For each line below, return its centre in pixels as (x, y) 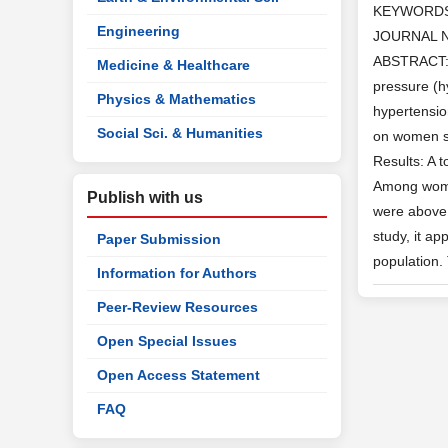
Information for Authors (177, 273)
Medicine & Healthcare (173, 65)
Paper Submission (159, 239)
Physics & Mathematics (176, 99)
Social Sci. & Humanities (180, 133)
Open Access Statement (178, 375)
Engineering (138, 31)
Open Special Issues (167, 341)
